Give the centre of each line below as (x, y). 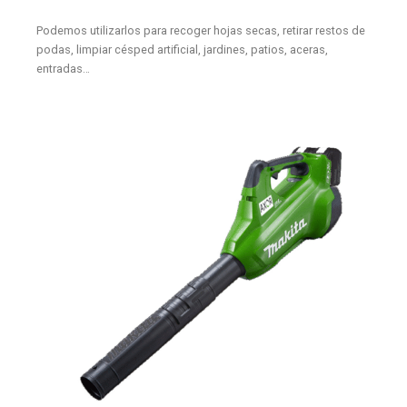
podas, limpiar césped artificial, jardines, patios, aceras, (182, 50)
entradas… (63, 69)
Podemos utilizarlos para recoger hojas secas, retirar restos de (200, 31)
